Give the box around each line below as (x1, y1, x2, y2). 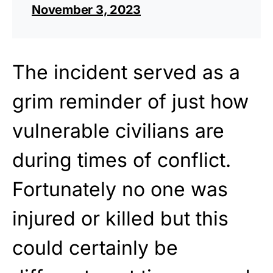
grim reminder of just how (12, 90, 249, 114)
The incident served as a (12, 60, 240, 85)
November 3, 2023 (32, 2, 141, 18)
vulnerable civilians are (12, 119, 224, 143)
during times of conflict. (12, 148, 231, 172)
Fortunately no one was (12, 177, 228, 202)
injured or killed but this (12, 207, 229, 231)
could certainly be (12, 236, 178, 260)
